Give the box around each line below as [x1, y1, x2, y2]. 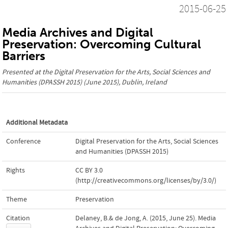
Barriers [2, 48, 45, 63]
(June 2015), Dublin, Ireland [82, 78, 167, 87]
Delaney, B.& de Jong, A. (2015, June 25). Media [75, 214, 216, 222]
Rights [6, 166, 25, 175]
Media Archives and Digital [2, 25, 153, 40]
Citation [6, 214, 30, 222]
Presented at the [2, 68, 54, 76]
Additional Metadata [6, 118, 68, 127]
